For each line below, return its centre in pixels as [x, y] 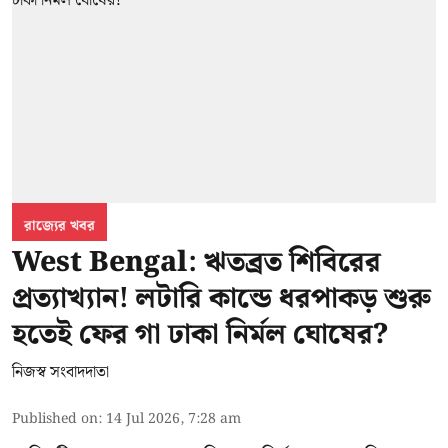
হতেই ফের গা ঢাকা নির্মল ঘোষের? [200, 335]
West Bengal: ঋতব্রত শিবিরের [196, 263]
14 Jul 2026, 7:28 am [173, 419]
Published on [55, 419]
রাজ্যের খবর [59, 226]
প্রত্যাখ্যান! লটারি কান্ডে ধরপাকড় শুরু [221, 299]
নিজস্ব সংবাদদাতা [60, 373]
